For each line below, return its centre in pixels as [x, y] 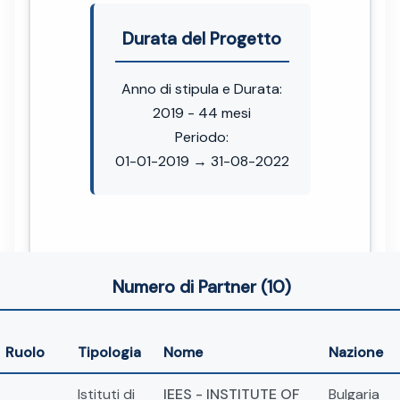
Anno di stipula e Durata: [202, 88]
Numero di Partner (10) [202, 287]
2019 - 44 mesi [202, 112]
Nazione [356, 352]
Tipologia [109, 352]
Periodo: [202, 137]
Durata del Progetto [202, 38]
